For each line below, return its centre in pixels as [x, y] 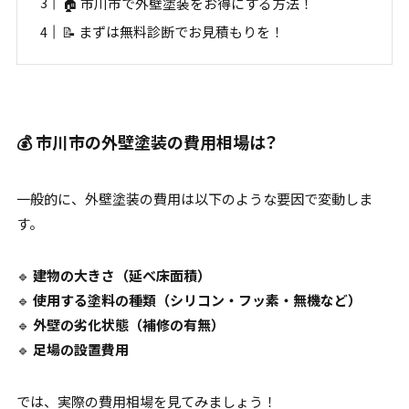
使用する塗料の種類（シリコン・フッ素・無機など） [197, 299]
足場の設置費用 [80, 349]
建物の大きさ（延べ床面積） [121, 275]
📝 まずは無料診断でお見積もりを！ [173, 32]
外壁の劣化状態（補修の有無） [128, 324]
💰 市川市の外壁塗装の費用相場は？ [147, 141]
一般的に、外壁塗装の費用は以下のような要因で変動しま [194, 198]
